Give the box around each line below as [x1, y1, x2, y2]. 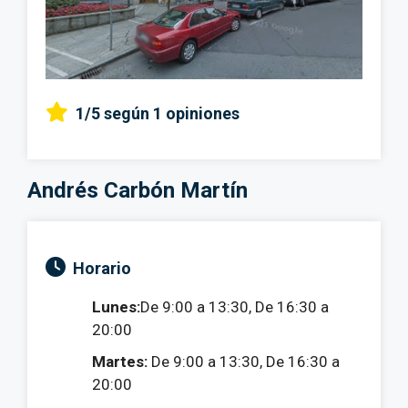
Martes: [92, 352, 148, 371]
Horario [73, 258, 131, 278]
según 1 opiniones [104, 103, 240, 123]
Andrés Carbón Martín [27, 177, 248, 203]
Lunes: [92, 297, 140, 316]
